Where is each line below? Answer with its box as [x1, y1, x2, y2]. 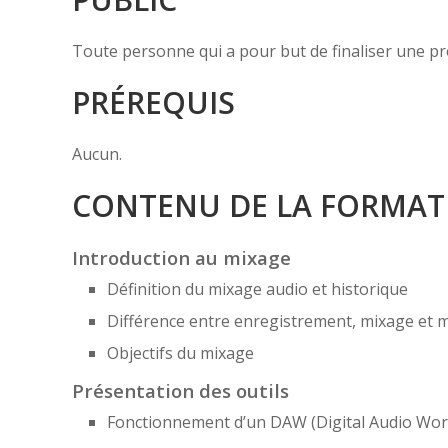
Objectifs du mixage [107, 341, 254, 364]
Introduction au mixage [72, 244, 291, 270]
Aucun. [72, 142, 122, 165]
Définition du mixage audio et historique [107, 277, 408, 300]
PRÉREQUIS [72, 81, 235, 123]
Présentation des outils [72, 377, 289, 403]
